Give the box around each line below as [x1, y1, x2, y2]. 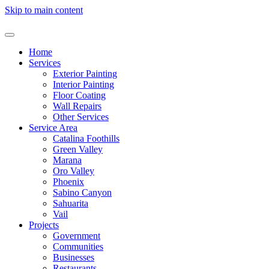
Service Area [29, 122, 77, 133]
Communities [53, 241, 103, 252]
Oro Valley [53, 166, 94, 176]
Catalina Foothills [53, 133, 119, 144]
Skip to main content [5, 5, 83, 15]
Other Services [53, 112, 109, 122]
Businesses [53, 252, 94, 262]
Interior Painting [53, 79, 114, 89]
